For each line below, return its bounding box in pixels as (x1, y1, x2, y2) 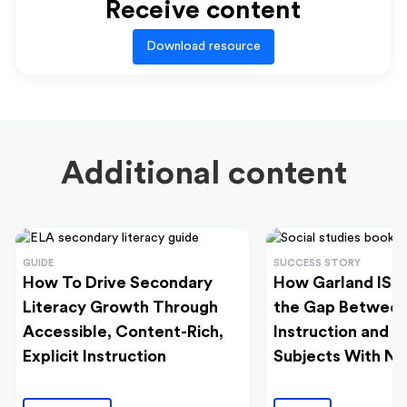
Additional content (60, 156, 347, 190)
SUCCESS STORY (273, 257, 361, 268)
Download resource (145, 39, 261, 53)
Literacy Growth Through (23, 298, 218, 315)
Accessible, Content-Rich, (23, 323, 223, 340)
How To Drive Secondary (23, 273, 213, 291)
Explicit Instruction (23, 347, 166, 364)
